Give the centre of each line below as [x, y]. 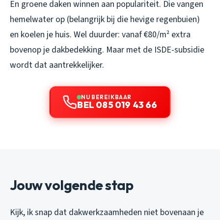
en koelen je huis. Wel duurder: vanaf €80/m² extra [100, 35]
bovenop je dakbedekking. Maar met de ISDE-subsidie [107, 50]
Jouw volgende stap [72, 185]
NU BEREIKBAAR [106, 97]
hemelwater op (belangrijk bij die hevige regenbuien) [105, 20]
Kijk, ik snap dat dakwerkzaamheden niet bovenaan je [107, 213]
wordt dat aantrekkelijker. [57, 65]
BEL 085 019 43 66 [117, 105]
